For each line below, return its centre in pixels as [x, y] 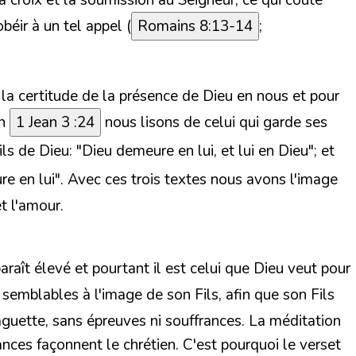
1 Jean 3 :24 [55, 123]
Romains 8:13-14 [195, 27]
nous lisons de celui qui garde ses [214, 123]
